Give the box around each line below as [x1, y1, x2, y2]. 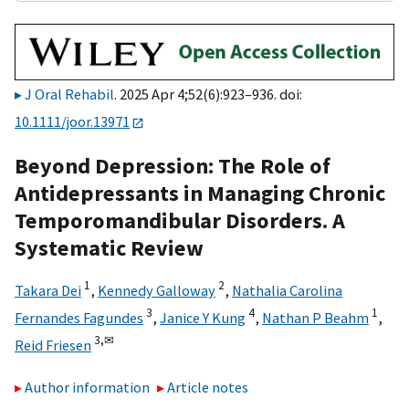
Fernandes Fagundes [15, 308, 143, 327]
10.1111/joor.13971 [15, 112, 130, 131]
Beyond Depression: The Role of [15, 151, 330, 180]
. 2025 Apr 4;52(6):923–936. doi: [114, 85, 302, 104]
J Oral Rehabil [25, 85, 114, 104]
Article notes [167, 378, 249, 397]
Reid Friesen [15, 335, 91, 354]
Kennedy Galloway [98, 280, 215, 299]
